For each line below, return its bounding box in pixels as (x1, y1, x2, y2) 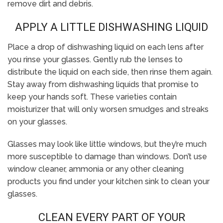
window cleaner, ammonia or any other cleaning (7, 164, 184, 174)
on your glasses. (7, 117, 67, 126)
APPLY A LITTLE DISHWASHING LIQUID (15, 21, 208, 33)
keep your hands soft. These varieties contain (7, 92, 177, 102)
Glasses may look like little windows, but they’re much (7, 139, 207, 149)
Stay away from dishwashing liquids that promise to (7, 80, 199, 89)
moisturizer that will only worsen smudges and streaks (7, 105, 209, 114)
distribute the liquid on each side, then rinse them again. (7, 67, 213, 77)
